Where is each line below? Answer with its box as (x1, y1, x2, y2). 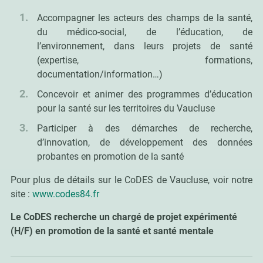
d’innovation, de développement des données (36, 136, 253, 148)
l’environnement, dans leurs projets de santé (36, 40, 253, 52)
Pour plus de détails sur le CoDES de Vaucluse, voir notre (10, 174, 253, 186)
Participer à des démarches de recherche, (36, 122, 253, 134)
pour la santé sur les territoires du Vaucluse (36, 102, 215, 114)
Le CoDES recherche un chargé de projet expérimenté (10, 211, 237, 222)
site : (10, 188, 32, 200)
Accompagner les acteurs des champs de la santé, (36, 12, 253, 23)
